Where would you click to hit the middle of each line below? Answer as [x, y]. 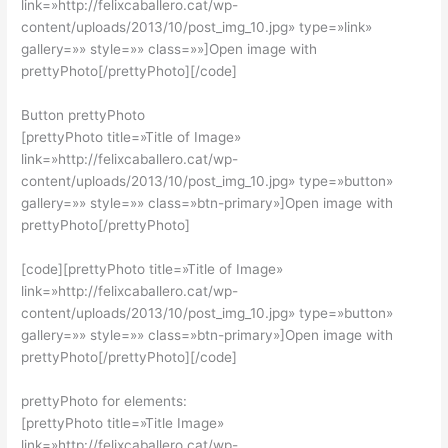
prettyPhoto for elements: [104, 400]
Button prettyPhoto [83, 114]
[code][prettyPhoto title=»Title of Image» [152, 268]
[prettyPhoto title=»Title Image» [123, 422]
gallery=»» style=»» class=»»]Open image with [169, 49]
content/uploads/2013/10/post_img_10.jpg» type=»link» [197, 27]
